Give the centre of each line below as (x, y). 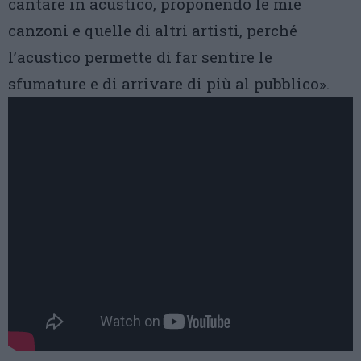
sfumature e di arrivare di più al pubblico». (169, 84)
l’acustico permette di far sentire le (140, 57)
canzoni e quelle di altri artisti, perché (153, 31)
